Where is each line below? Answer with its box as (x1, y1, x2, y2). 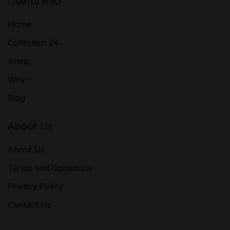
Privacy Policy (8, 181, 63, 191)
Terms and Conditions (8, 163, 92, 173)
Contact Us (8, 200, 51, 210)
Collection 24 (8, 37, 59, 48)
